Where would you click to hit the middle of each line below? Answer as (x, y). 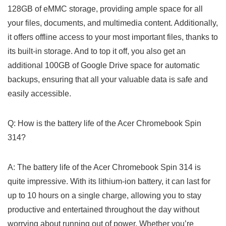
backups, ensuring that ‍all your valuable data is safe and (108, 79)
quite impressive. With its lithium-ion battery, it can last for (109, 181)
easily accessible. (39, 93)
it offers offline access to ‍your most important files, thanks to (113, 37)
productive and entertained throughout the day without (103, 209)
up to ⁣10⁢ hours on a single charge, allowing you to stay (104, 195)
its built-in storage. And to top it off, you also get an (97, 51)
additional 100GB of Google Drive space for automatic (104, 65)
